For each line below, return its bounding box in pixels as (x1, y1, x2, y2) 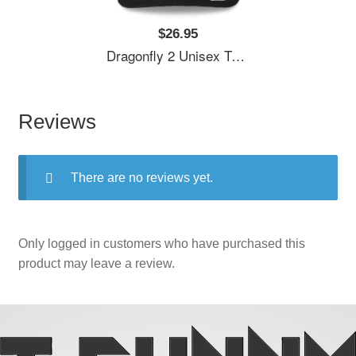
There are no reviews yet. (70, 171, 213, 185)
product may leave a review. (17, 257, 175, 271)
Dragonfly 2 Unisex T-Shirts (106, 45, 232, 66)
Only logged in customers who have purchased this (17, 237, 305, 251)
